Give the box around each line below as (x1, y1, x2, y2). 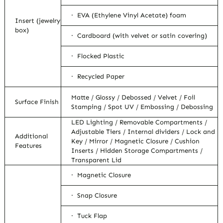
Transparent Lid (71, 156, 122, 164)
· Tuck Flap (71, 212, 108, 220)
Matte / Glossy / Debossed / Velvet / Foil (71, 94, 196, 102)
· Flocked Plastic (71, 52, 125, 60)
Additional (15, 132, 48, 140)
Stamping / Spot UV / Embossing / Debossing (71, 103, 214, 111)
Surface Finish (15, 98, 59, 106)
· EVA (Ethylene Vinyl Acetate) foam (71, 11, 187, 19)
